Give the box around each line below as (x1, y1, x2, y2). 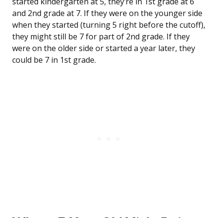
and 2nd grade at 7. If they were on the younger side (12, 8, 202, 19)
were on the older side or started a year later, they (12, 43, 195, 54)
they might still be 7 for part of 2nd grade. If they (12, 31, 190, 42)
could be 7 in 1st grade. (12, 54, 96, 66)
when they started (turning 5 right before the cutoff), (12, 19, 205, 31)
